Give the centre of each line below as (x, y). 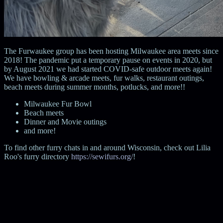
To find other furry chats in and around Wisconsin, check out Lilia (107, 147)
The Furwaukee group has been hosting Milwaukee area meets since (111, 51)
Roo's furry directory (38, 156)
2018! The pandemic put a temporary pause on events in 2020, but (108, 60)
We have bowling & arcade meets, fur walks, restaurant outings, (104, 78)
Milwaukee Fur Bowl (58, 104)
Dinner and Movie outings (65, 121)
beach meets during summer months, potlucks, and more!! (95, 87)
